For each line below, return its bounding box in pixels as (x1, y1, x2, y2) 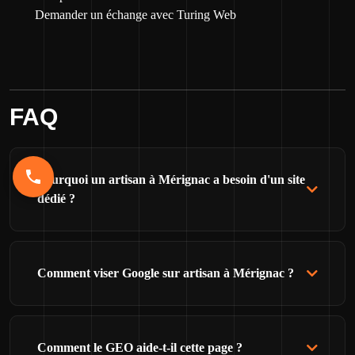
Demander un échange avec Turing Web (35, 8, 236, 21)
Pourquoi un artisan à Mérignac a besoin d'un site (37, 173, 305, 186)
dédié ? (37, 192, 75, 205)
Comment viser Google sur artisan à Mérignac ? (37, 266, 294, 280)
